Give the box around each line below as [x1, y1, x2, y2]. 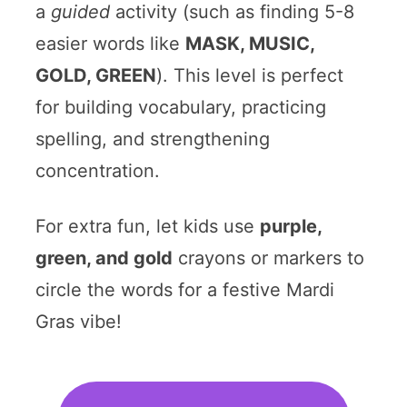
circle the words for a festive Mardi [35, 278, 334, 301]
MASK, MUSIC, [184, 32, 314, 55]
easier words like [35, 32, 185, 55]
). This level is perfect [155, 64, 343, 86]
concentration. [35, 159, 160, 182]
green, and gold [35, 246, 173, 269]
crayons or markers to [172, 246, 364, 269]
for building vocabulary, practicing [35, 95, 326, 118]
